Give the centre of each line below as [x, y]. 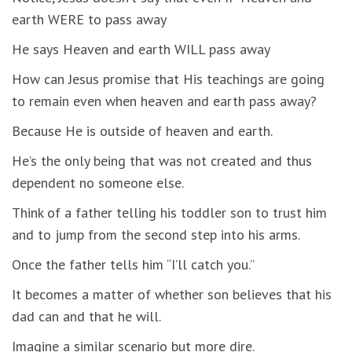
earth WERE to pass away [89, 19]
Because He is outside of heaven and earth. [142, 130]
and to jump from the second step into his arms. [156, 234]
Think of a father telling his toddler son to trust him [169, 212]
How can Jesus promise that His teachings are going [168, 79]
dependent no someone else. [98, 182]
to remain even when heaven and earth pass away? [164, 101]
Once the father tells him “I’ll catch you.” [133, 264]
